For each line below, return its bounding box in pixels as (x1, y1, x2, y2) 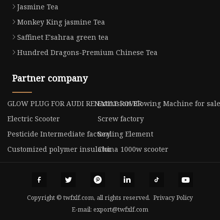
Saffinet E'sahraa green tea (17, 32, 109, 42)
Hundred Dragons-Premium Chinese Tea (17, 47, 158, 57)
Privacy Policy (153, 193, 193, 202)
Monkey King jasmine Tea (17, 17, 105, 27)
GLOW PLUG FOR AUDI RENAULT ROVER (7, 98, 142, 108)
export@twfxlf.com (93, 205, 148, 214)
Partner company (12, 72, 87, 84)
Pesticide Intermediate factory (7, 129, 110, 138)
